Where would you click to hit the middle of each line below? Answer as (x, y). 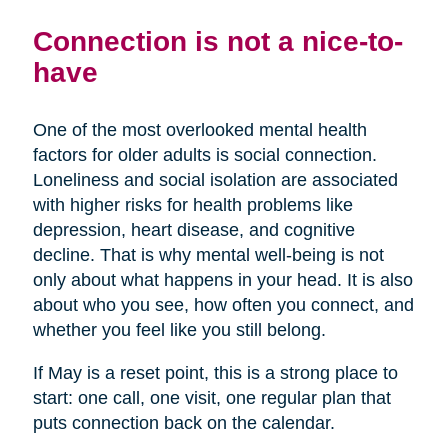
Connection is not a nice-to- (217, 41)
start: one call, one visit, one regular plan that (211, 398)
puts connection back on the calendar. (183, 423)
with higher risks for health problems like (192, 205)
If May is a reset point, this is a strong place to (215, 373)
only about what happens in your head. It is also (222, 280)
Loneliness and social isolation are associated (215, 180)
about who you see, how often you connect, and (223, 305)
